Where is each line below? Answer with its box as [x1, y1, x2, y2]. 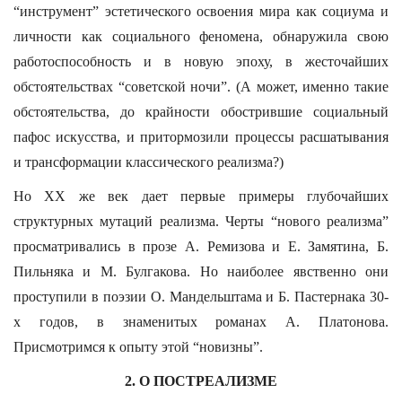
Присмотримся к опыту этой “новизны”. [13, 339, 263, 354]
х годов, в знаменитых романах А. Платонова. [13, 314, 389, 329]
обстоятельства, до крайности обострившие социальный [13, 104, 389, 119]
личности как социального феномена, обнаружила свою [13, 29, 389, 44]
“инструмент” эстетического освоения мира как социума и [13, 4, 389, 19]
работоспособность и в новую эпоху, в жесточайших [13, 54, 389, 69]
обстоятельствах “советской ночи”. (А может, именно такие [13, 79, 389, 94]
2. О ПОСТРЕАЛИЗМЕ [125, 373, 277, 389]
